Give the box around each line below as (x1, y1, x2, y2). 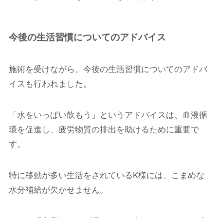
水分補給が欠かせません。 (8, 185, 108, 195)
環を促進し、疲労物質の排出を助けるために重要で (8, 125, 199, 134)
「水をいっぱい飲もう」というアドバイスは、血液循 (8, 110, 207, 120)
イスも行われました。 (8, 79, 91, 89)
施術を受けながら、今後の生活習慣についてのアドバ (8, 64, 207, 74)
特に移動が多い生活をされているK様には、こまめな (8, 170, 204, 180)
